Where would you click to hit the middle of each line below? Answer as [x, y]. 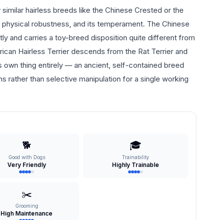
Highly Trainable [136, 165]
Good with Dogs [27, 157]
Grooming [27, 206]
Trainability [136, 157]
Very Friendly [27, 165]
